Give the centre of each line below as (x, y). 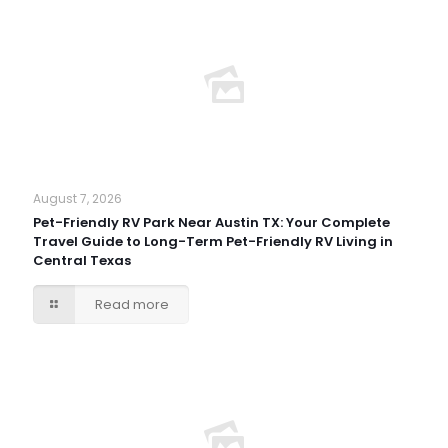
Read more (132, 304)
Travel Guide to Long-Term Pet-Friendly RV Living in (213, 241)
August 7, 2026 (77, 198)
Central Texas (82, 260)
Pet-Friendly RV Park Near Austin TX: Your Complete (211, 222)
